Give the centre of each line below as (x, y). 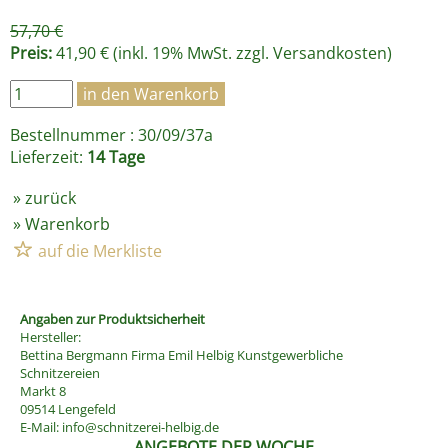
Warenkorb (67, 224)
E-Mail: (41, 427)
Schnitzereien (60, 373)
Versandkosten (330, 53)
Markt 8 (43, 391)
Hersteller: (50, 337)
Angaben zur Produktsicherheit (112, 319)
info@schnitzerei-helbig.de (140, 427)
